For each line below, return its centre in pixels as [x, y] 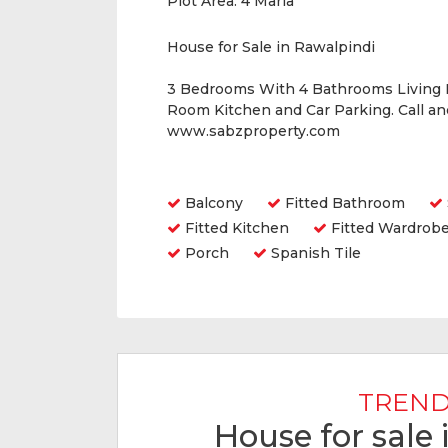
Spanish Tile [314, 253]
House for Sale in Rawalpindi [271, 47]
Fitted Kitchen [235, 228]
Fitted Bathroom [343, 203]
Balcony [212, 203]
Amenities [214, 172]
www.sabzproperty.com [253, 131]
